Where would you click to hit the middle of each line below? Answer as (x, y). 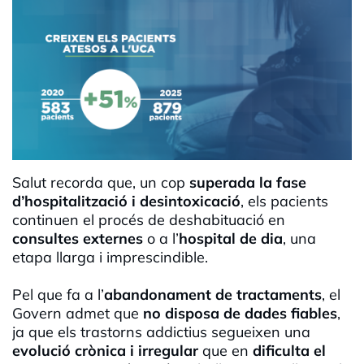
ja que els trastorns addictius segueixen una (161, 332)
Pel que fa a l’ (58, 295)
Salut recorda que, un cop (101, 183)
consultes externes (78, 239)
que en (227, 351)
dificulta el (289, 351)
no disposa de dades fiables (240, 314)
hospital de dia (231, 239)
